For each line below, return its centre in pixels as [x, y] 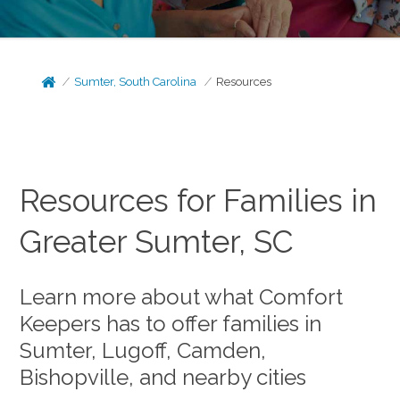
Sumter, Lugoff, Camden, [143, 350]
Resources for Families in [199, 200]
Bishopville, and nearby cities [163, 377]
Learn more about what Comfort [182, 296]
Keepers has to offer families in [171, 323]
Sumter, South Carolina [136, 82]
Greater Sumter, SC [157, 242]
